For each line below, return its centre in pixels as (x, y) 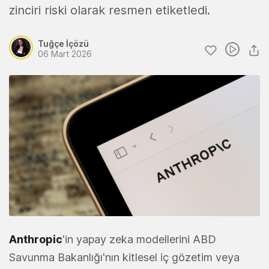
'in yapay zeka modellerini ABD (139, 240)
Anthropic (36, 240)
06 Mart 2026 (65, 54)
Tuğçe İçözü (63, 44)
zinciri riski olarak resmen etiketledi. (110, 10)
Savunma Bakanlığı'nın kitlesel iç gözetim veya (124, 258)
